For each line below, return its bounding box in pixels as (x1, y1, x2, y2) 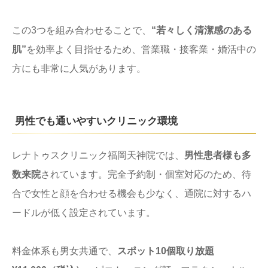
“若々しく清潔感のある (151, 25, 252, 35)
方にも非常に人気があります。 (12, 63, 146, 74)
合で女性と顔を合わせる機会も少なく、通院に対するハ (12, 188, 251, 199)
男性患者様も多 (184, 150, 251, 160)
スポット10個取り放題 (117, 245, 214, 256)
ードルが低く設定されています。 (12, 207, 156, 218)
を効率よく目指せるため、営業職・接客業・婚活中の (26, 44, 256, 54)
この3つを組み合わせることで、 (12, 25, 151, 35)
